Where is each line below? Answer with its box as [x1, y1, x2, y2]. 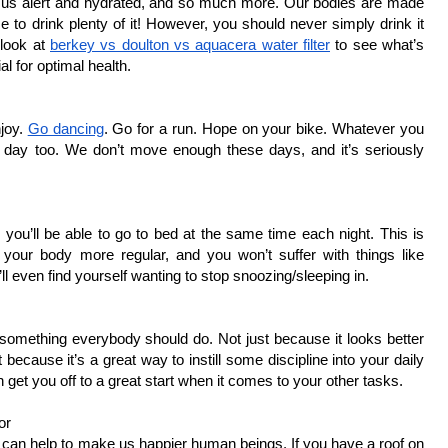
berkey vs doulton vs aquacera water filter [50, 37, 330, 53]
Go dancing [27, 121, 104, 137]
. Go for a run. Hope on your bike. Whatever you [103, 121, 425, 137]
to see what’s [330, 37, 424, 53]
